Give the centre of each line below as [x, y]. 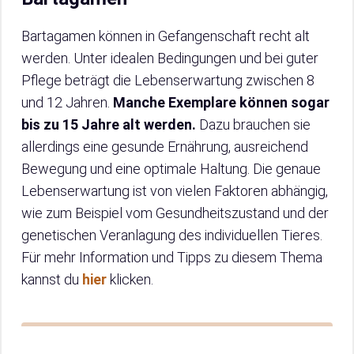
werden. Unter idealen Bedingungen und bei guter [170, 58]
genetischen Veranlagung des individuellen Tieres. [172, 235]
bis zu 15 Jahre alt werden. [109, 125]
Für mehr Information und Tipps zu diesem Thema [172, 258]
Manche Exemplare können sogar [221, 103]
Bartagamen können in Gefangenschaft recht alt [166, 36]
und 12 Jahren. [67, 103]
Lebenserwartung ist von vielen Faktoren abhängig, [175, 191]
